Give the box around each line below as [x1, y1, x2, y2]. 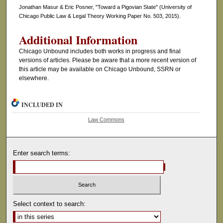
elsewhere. [18, 75, 49, 82]
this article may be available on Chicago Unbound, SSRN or [18, 66, 181, 73]
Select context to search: [13, 200, 86, 208]
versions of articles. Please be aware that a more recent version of [18, 57, 196, 64]
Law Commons [88, 116, 124, 122]
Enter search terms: [13, 149, 71, 157]
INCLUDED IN [21, 100, 63, 109]
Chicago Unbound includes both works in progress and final [18, 48, 181, 55]
